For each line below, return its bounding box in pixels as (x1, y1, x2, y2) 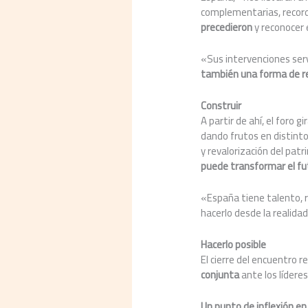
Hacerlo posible (201, 234, 267, 254)
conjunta (201, 264, 240, 285)
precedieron (201, 16, 253, 37)
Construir (201, 95, 242, 115)
